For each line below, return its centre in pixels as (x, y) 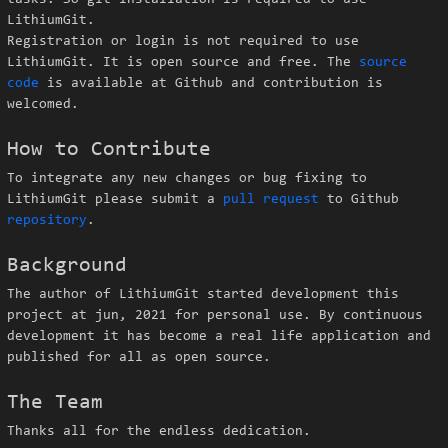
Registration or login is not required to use (183, 42)
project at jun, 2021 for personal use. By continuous (215, 316)
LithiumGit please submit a (115, 200)
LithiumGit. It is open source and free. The (183, 63)
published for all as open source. (139, 358)
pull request (271, 200)
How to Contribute (109, 149)
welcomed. (43, 105)
